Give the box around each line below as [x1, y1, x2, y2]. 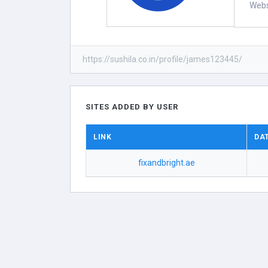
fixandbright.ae [138, 158, 195, 167]
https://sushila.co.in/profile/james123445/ [83, 54, 242, 64]
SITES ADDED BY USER [86, 102, 178, 111]
